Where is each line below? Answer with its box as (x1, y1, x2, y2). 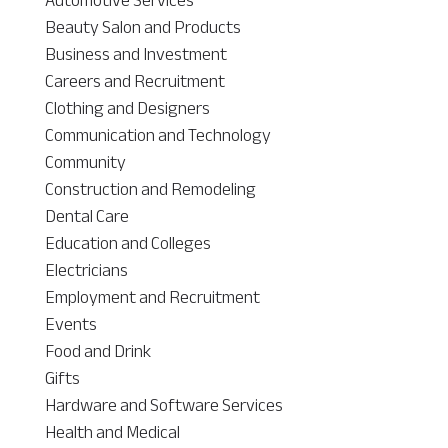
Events (44, 306, 97, 341)
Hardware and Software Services (44, 387, 283, 422)
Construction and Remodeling (44, 171, 256, 206)
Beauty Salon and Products (44, 9, 241, 44)
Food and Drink (44, 333, 151, 368)
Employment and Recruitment (44, 279, 260, 314)
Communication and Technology (44, 117, 271, 152)
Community (44, 144, 126, 179)
